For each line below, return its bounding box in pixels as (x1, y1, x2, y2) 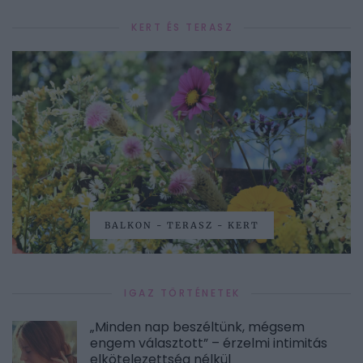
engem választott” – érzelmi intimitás (90, 334, 327, 353)
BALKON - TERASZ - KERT (104, 220, 259, 232)
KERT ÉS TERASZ (131, 20, 233, 35)
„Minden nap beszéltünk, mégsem (90, 318, 305, 337)
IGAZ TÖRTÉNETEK (124, 286, 241, 301)
